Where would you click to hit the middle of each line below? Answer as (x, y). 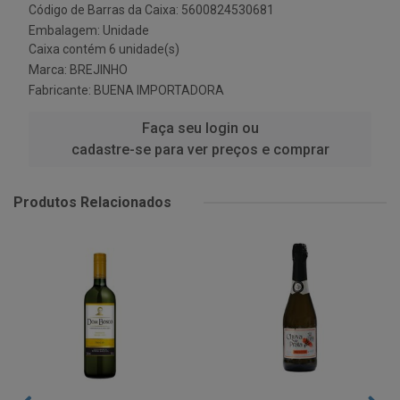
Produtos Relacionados (92, 202)
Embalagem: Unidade (89, 30)
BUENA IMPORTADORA (159, 90)
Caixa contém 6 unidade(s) (104, 49)
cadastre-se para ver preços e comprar (200, 150)
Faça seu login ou (200, 128)
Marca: (49, 70)
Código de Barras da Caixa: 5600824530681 (151, 10)
